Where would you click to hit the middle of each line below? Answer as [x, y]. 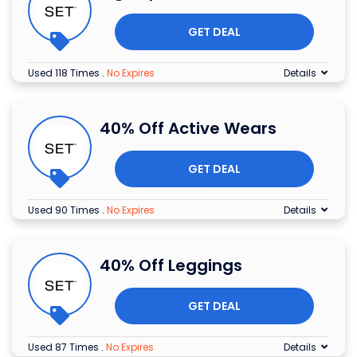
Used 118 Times [65, 73]
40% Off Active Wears [188, 128]
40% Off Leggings [171, 265]
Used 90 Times [65, 210]
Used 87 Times [65, 347]
